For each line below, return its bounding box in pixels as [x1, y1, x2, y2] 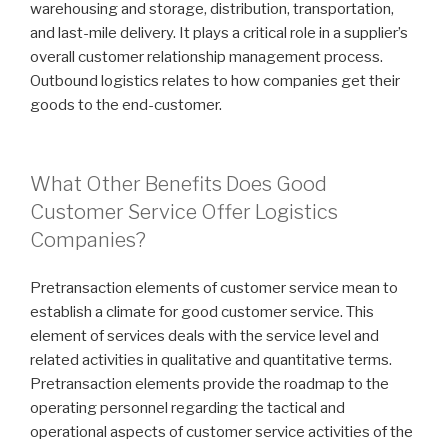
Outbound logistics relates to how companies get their [30, 72, 400, 91]
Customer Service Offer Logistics [30, 199, 338, 224]
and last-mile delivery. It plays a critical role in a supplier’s [30, 24, 408, 43]
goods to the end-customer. [30, 96, 222, 115]
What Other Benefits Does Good [30, 171, 327, 196]
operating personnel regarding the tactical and [30, 399, 345, 418]
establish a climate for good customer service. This [30, 303, 374, 322]
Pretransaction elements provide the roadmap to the [30, 375, 389, 394]
